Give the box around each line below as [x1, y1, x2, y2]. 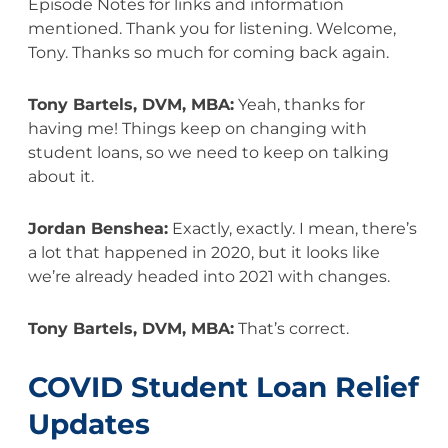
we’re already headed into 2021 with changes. [27, 266, 394, 286]
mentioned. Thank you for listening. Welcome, [27, 18, 396, 38]
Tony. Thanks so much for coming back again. [27, 42, 389, 62]
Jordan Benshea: [27, 218, 168, 238]
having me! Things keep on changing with [27, 118, 367, 138]
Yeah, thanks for [233, 94, 365, 114]
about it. [27, 166, 94, 186]
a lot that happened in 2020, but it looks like [27, 242, 380, 262]
